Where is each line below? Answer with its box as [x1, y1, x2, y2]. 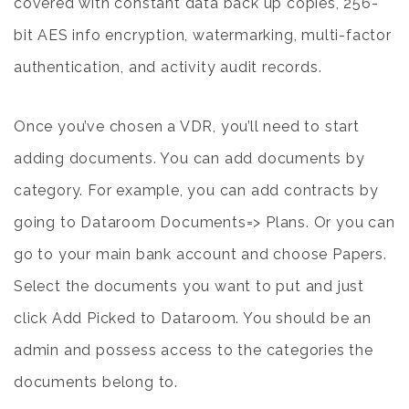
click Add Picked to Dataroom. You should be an [14, 309, 372, 327]
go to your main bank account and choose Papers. [14, 246, 387, 263]
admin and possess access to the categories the [14, 341, 373, 359]
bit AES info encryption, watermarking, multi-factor [14, 26, 392, 44]
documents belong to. [14, 373, 179, 391]
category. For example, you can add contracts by [14, 182, 379, 199]
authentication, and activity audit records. [14, 58, 322, 76]
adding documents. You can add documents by [14, 150, 365, 167]
